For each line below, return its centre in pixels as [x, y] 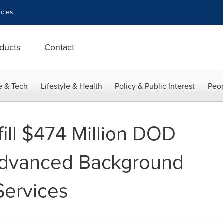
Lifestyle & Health [71, 86]
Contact [59, 47]
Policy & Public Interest [155, 86]
